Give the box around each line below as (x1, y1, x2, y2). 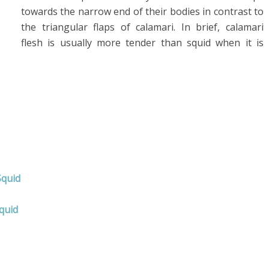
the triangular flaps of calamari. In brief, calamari (21, 20, 264, 34)
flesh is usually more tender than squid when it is (21, 36, 264, 49)
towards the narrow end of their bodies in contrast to (21, 5, 264, 18)
